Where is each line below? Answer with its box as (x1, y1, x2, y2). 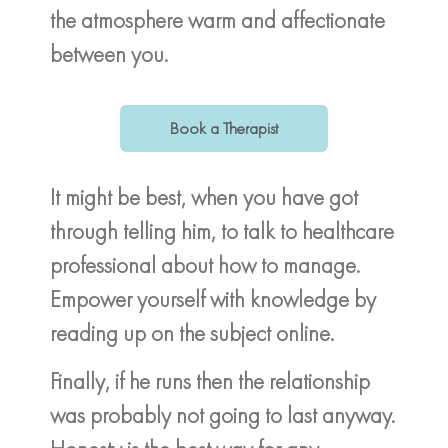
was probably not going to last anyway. (50, 400, 395, 431)
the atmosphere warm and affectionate (50, 4, 385, 35)
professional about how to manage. (50, 249, 360, 280)
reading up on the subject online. (50, 317, 334, 348)
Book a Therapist (170, 116, 278, 139)
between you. (50, 38, 168, 69)
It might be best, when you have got (50, 181, 358, 212)
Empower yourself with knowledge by (50, 283, 376, 314)
